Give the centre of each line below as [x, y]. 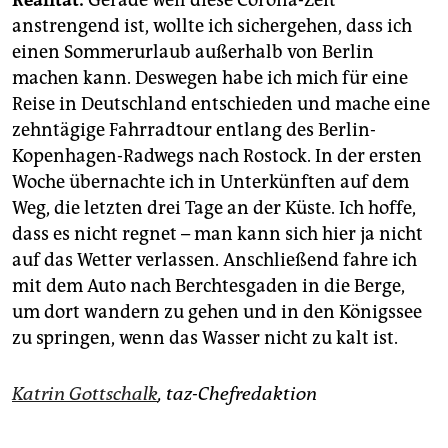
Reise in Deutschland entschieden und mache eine [221, 104]
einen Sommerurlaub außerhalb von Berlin [193, 52]
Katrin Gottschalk [85, 394]
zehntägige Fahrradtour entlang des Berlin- [194, 130]
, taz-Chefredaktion [237, 394]
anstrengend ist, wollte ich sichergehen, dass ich [212, 26]
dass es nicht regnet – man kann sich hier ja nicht [217, 234]
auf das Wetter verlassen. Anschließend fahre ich [214, 260]
